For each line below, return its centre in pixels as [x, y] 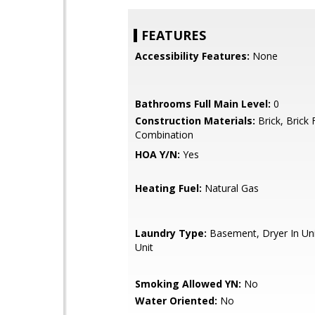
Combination [164, 135]
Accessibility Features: [192, 56]
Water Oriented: [176, 301]
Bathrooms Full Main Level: [203, 104]
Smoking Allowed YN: [188, 284]
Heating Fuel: [168, 188]
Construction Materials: [195, 121]
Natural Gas [230, 188]
